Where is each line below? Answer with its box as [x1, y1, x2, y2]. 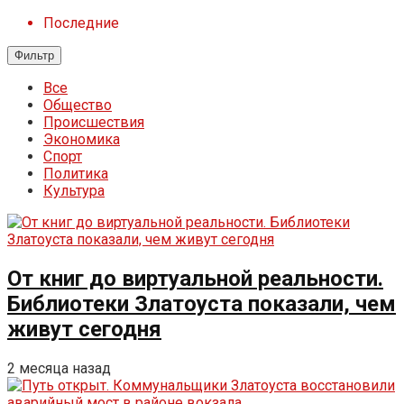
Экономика [43, 131, 120, 148]
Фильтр [14, 49, 54, 62]
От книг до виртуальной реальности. [7, 265, 383, 291]
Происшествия [43, 114, 144, 131]
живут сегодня [7, 316, 161, 342]
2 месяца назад [7, 359, 111, 377]
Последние [43, 14, 119, 32]
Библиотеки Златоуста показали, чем [7, 290, 396, 317]
